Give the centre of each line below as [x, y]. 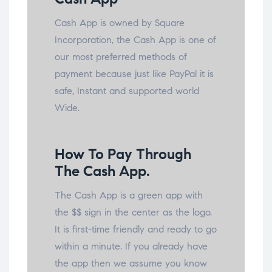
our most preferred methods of [121, 56]
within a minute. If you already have [131, 246]
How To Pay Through [123, 154]
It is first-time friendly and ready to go [136, 229]
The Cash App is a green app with [129, 195]
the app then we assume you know [131, 263]
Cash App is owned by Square [120, 22]
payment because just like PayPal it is [134, 73]
